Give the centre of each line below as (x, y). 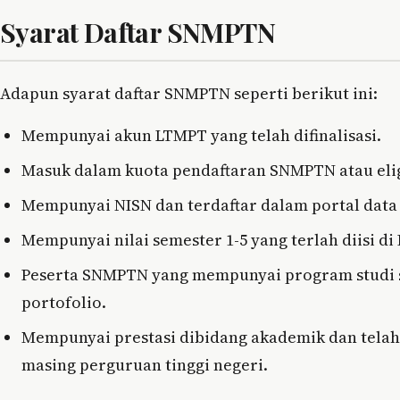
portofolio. (64, 303)
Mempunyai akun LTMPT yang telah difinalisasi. (201, 136)
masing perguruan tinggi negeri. (145, 365)
